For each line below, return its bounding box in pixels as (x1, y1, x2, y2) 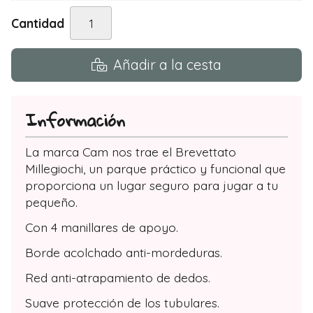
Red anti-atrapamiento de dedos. (25, 269, 210, 285)
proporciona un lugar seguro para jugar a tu (25, 177, 278, 193)
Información (25, 104, 125, 136)
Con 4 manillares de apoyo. (25, 219, 178, 235)
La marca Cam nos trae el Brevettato (25, 143, 236, 159)
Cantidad (11, 15, 64, 31)
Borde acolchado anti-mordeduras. (25, 244, 222, 260)
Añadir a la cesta (113, 55, 221, 73)
